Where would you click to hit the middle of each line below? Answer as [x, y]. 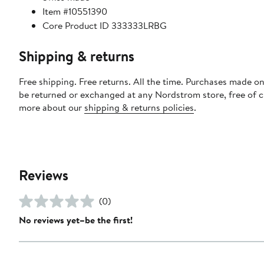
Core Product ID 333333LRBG [105, 25]
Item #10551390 [75, 11]
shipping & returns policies [139, 107]
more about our [52, 107]
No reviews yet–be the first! [76, 220]
